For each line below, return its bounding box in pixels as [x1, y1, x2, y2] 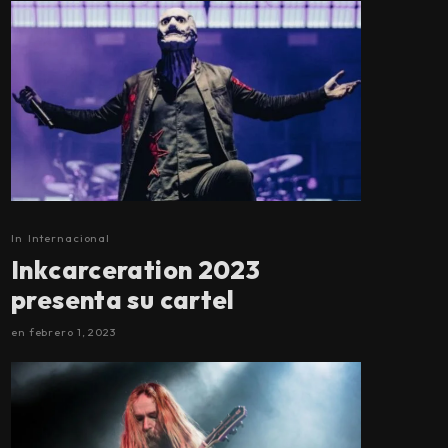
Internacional [27, 230, 111, 245]
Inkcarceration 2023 [11, 253, 261, 286]
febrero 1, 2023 [28, 324, 116, 339]
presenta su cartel [11, 283, 235, 316]
